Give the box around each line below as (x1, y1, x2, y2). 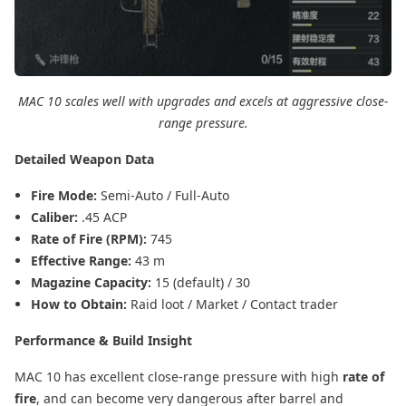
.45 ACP (82, 208, 127, 226)
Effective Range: (31, 251, 135, 269)
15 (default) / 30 (155, 273, 250, 291)
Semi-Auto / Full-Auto (101, 186, 229, 204)
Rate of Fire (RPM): (31, 229, 150, 247)
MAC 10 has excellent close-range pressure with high (14, 367, 343, 385)
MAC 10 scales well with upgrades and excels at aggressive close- (18, 92, 388, 110)
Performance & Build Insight (14, 331, 192, 349)
